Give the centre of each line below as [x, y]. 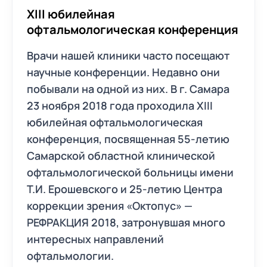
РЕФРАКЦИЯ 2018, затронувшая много [126, 222]
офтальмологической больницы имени [130, 172]
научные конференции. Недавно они [123, 72]
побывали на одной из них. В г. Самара [128, 89]
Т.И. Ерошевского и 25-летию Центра [125, 189]
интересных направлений [95, 239]
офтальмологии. [70, 256]
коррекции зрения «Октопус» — [110, 206]
